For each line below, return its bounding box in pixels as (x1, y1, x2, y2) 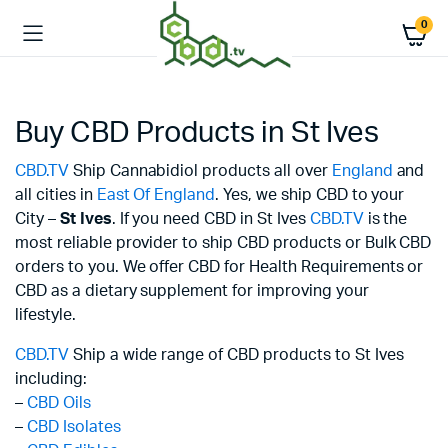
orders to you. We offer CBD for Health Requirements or (15, 259, 424, 275)
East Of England (96, 187, 216, 203)
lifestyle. (15, 307, 76, 323)
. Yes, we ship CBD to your (215, 187, 405, 203)
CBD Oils (26, 395, 91, 411)
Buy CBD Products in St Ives (15, 119, 379, 148)
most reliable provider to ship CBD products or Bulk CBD (15, 235, 432, 251)
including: (15, 371, 87, 387)
